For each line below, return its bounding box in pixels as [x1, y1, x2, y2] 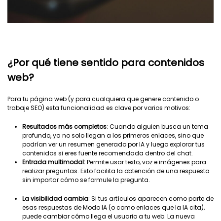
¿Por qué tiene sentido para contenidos [7, 56, 204, 70]
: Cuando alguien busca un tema [107, 122, 208, 131]
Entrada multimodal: [22, 158, 85, 166]
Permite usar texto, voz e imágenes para [85, 158, 206, 166]
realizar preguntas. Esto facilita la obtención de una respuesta [22, 167, 210, 175]
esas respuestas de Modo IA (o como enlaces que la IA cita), [22, 203, 205, 212]
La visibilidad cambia [22, 194, 88, 203]
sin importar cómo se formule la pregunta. [22, 176, 150, 184]
